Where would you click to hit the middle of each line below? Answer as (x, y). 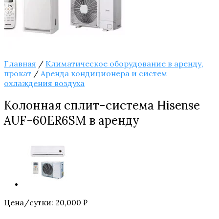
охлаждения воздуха (44, 83)
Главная (20, 64)
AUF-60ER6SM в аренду (71, 121)
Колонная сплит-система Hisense (102, 106)
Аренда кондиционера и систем (104, 74)
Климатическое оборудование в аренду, (124, 64)
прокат (18, 74)
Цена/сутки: (30, 202)
